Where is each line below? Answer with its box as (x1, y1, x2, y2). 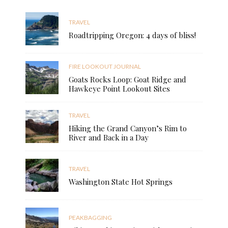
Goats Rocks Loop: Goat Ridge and (69, 74, 186, 85)
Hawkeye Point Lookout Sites (69, 83, 170, 94)
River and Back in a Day (69, 132, 149, 143)
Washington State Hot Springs (69, 177, 173, 187)
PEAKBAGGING (69, 214, 112, 222)
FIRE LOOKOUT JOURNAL (69, 63, 141, 71)
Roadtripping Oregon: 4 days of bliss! (69, 30, 196, 41)
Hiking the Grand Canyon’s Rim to (69, 123, 187, 134)
